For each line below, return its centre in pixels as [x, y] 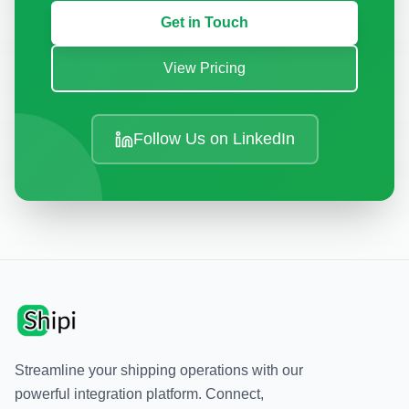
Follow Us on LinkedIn [214, 139]
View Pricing [204, 68]
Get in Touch [204, 22]
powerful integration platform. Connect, [139, 394]
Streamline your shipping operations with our [159, 370]
